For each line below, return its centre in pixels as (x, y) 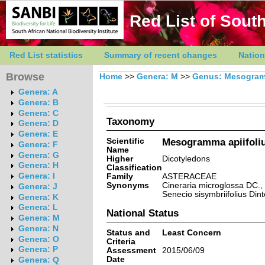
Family (119, 176)
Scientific (125, 141)
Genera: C (38, 113)
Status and (128, 232)
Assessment (131, 250)
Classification (134, 167)
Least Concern (191, 232)
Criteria (121, 241)
